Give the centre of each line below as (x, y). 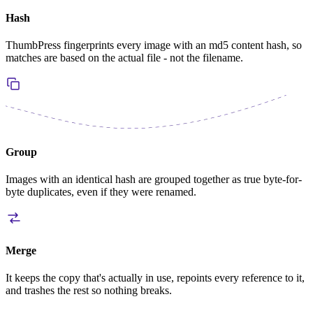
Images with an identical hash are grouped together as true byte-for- (154, 180)
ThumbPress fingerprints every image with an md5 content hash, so (154, 45)
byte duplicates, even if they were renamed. (101, 192)
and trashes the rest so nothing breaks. (89, 290)
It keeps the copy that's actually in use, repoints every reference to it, (155, 277)
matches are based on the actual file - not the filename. (124, 57)
